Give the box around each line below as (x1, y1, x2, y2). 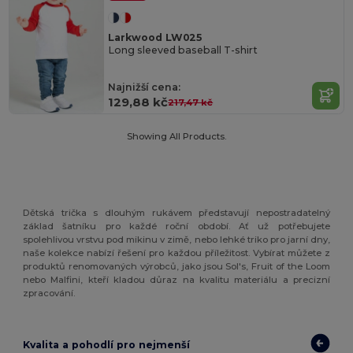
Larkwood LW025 (108, 31, 203, 43)
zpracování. (23, 287, 76, 299)
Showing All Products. (127, 130, 226, 142)
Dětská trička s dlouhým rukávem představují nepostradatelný (23, 206, 330, 218)
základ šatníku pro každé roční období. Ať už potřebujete (23, 220, 330, 232)
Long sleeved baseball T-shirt (108, 44, 258, 57)
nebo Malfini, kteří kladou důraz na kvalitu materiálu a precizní (23, 273, 330, 285)
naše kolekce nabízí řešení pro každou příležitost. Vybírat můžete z (23, 247, 330, 258)
